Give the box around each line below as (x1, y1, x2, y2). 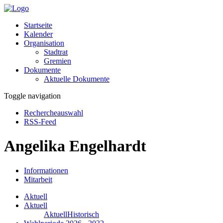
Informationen (24, 166, 68, 175)
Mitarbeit (24, 175, 52, 184)
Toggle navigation (4, 92, 61, 100)
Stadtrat (44, 48, 68, 56)
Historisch (67, 210, 99, 219)
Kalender (24, 30, 53, 38)
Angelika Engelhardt (4, 137, 146, 155)
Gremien (44, 57, 71, 65)
